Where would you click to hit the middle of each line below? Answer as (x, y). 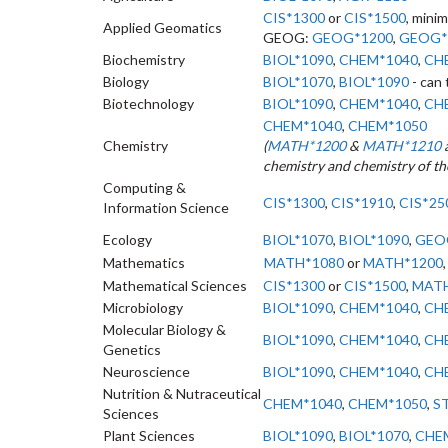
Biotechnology (148, 103)
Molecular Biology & (164, 329)
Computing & (144, 187)
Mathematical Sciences (175, 285)
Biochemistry (144, 59)
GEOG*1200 (352, 37)
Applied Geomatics (162, 27)
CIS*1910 (362, 202)
